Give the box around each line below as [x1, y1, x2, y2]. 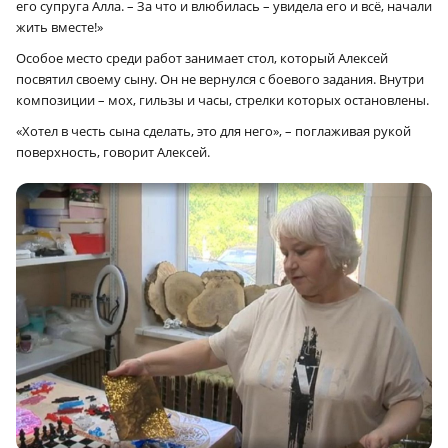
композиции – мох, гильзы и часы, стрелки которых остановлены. [16, 90, 429, 109]
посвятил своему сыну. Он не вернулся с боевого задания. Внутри [16, 69, 424, 88]
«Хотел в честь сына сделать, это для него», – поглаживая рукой [16, 121, 411, 140]
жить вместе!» [16, 17, 103, 36]
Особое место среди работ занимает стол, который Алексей [16, 48, 388, 67]
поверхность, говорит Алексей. [16, 142, 210, 161]
